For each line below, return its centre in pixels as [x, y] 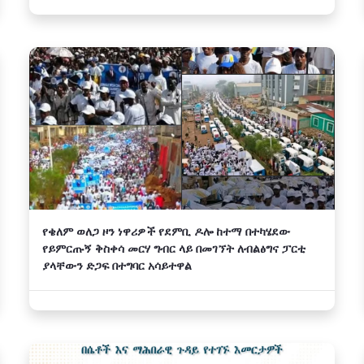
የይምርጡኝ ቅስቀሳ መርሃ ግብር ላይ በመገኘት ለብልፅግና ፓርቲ [174, 248]
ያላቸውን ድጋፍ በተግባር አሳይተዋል [117, 265]
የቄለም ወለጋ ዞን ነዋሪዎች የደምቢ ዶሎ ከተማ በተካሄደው [166, 231]
